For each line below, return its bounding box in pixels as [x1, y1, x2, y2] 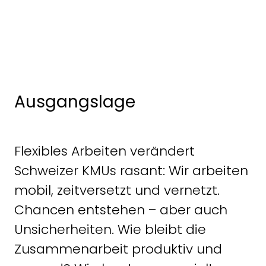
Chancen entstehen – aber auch [14, 200, 227, 219]
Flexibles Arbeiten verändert [14, 141, 195, 160]
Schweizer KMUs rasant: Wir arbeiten [14, 161, 248, 180]
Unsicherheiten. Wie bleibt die [14, 220, 206, 239]
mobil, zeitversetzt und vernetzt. [14, 180, 220, 199]
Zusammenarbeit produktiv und [14, 239, 222, 258]
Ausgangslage [14, 90, 135, 113]
